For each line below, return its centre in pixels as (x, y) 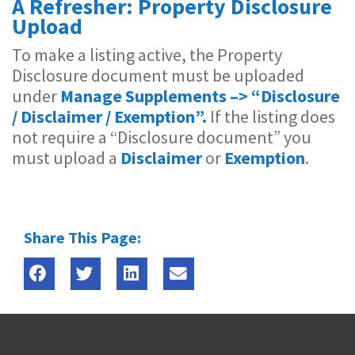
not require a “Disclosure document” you (162, 137)
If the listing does (273, 116)
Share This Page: (82, 237)
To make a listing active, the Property (147, 55)
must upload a (66, 158)
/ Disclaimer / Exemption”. (111, 116)
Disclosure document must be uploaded (158, 75)
